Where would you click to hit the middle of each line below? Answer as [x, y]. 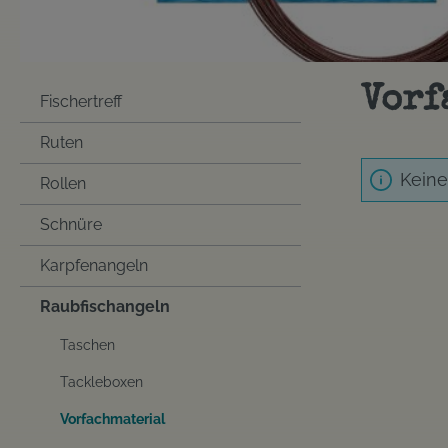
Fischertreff [81, 101]
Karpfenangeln [94, 265]
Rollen [63, 183]
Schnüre [71, 224]
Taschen [87, 345]
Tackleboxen [101, 382]
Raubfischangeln [105, 306]
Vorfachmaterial [112, 419]
